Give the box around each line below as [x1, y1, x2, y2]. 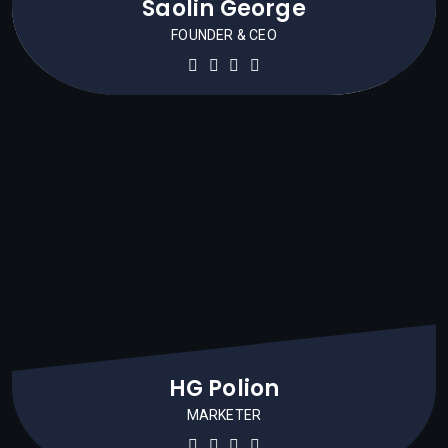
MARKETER [186, 407, 262, 423]
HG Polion [168, 373, 280, 404]
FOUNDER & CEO [171, 27, 277, 43]
